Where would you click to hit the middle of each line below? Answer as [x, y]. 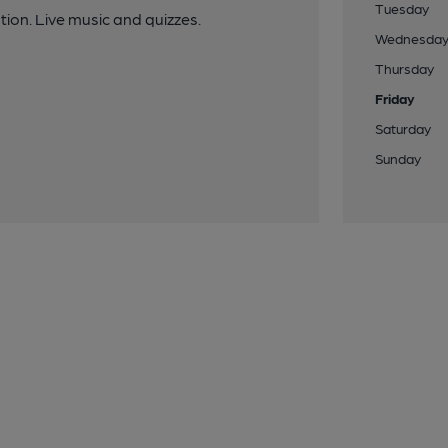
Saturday [403, 128]
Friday [395, 98]
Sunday [398, 158]
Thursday [405, 68]
